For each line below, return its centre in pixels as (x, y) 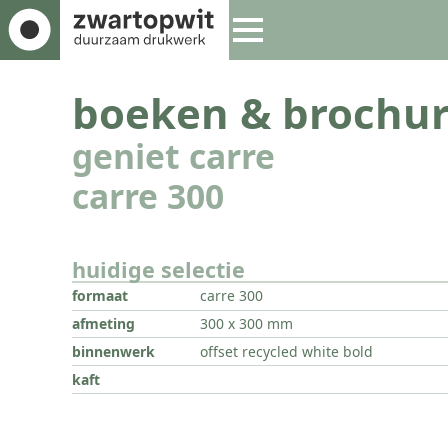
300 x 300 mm (247, 323)
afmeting (103, 323)
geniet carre (173, 156)
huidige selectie (158, 269)
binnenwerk (113, 351)
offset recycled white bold (287, 351)
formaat (100, 296)
